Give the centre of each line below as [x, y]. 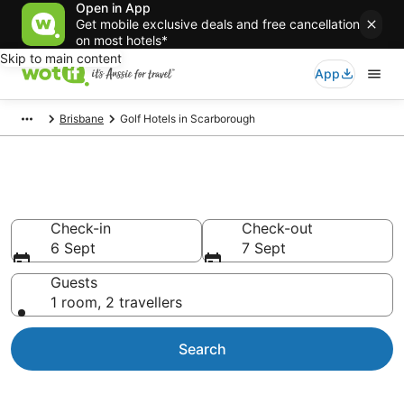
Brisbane [82, 119]
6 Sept [73, 248]
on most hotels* [122, 40]
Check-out [277, 228]
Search [202, 349]
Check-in [81, 228]
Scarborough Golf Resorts [167, 205]
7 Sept [264, 248]
